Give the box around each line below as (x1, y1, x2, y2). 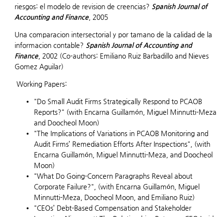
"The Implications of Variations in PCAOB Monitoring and (34, 129, 208, 137)
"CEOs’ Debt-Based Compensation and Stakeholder (34, 204, 191, 212)
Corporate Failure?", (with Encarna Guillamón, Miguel (34, 183, 200, 190)
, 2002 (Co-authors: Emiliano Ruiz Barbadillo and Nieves (38, 52, 209, 60)
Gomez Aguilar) (15, 62, 63, 70)
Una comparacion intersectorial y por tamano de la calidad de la (15, 31, 212, 38)
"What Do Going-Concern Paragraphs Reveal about (34, 172, 192, 180)
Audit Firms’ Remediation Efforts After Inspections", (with (34, 140, 210, 148)
